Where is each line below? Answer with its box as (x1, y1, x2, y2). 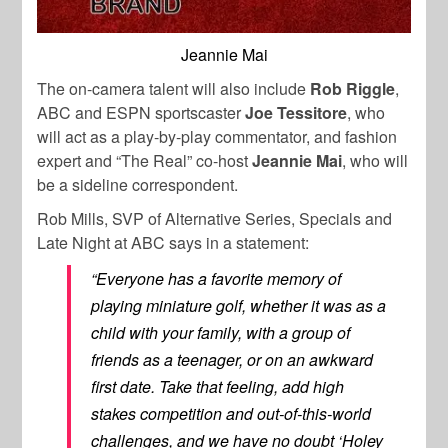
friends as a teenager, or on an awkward (91, 348, 374, 372)
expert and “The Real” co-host (37, 149, 253, 173)
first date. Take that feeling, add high (91, 375, 345, 399)
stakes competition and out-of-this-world (91, 402, 372, 426)
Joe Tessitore (245, 101, 348, 125)
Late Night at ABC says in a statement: (37, 231, 310, 255)
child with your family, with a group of (91, 321, 351, 345)
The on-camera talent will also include (37, 77, 311, 101)
